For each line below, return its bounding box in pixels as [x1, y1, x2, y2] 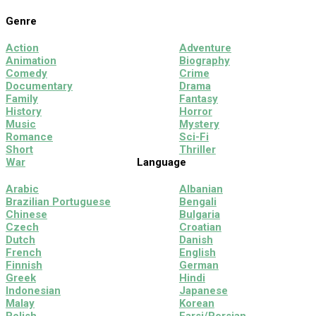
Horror [178, 105, 212, 119]
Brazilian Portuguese [6, 195, 111, 209]
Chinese [6, 208, 47, 221]
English [178, 246, 216, 260]
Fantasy [178, 92, 218, 106]
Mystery [178, 118, 219, 131]
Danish [178, 233, 213, 247]
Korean [178, 297, 214, 310]
